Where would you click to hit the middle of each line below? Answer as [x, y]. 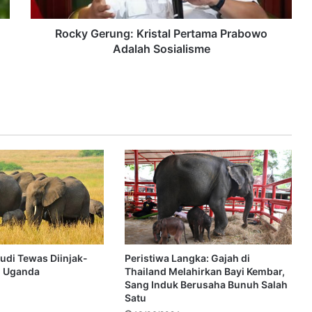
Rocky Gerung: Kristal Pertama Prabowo [161, 34]
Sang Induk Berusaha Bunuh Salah [206, 284]
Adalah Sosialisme [161, 49]
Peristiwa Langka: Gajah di [187, 258]
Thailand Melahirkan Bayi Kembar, [204, 271]
